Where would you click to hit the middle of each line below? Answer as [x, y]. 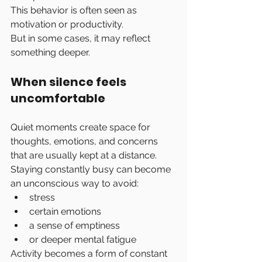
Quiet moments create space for [82, 127]
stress [42, 197]
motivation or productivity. [67, 24]
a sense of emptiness [75, 225]
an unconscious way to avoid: [75, 183]
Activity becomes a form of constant [90, 254]
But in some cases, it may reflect [82, 38]
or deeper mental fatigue [83, 239]
